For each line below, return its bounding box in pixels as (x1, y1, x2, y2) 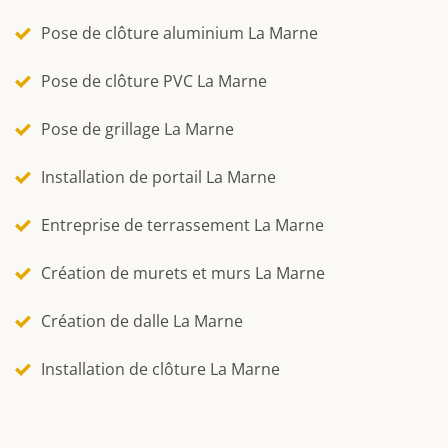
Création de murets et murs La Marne (41, 261, 325, 284)
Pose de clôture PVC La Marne (41, 69, 267, 92)
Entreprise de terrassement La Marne (41, 213, 324, 236)
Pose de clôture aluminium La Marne (41, 21, 318, 44)
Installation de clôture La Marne (41, 357, 280, 380)
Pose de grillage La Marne (41, 117, 234, 140)
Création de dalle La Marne (41, 309, 243, 332)
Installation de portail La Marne (41, 165, 276, 188)
